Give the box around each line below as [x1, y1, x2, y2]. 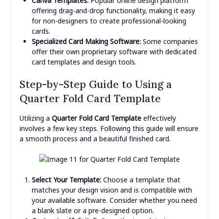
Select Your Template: [31, 175, 101, 184]
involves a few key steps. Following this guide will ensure [19, 123, 198, 133]
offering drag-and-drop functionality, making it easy [31, 5, 195, 15]
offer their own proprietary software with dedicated [31, 46, 197, 56]
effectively [141, 113, 176, 123]
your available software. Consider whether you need [31, 195, 197, 205]
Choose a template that [101, 175, 180, 184]
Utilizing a [19, 113, 52, 123]
